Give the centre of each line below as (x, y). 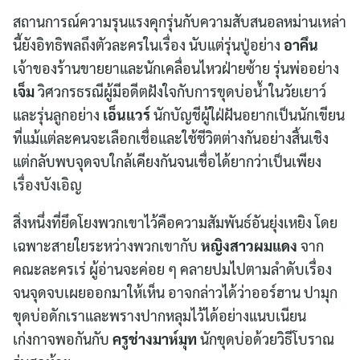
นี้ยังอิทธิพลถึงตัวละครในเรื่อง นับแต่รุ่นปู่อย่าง (148, 44)
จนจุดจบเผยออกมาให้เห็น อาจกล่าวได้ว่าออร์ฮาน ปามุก (175, 292)
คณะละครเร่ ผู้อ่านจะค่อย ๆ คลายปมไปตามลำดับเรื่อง (172, 268)
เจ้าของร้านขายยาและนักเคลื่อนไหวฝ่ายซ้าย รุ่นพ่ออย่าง (176, 67)
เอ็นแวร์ (127, 114)
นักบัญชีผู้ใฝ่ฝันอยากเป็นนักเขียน (247, 114)
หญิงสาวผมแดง (249, 245)
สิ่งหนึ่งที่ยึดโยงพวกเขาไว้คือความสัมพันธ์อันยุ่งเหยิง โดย (175, 222)
